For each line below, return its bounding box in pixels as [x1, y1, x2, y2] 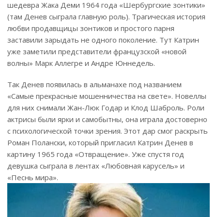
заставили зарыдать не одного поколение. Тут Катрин [7, 35, 199, 45]
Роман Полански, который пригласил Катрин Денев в [7, 138, 193, 148]
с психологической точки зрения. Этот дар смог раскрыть [7, 126, 208, 136]
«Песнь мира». [7, 172, 58, 183]
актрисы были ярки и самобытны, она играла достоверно [7, 114, 207, 124]
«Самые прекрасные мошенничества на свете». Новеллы [7, 91, 206, 101]
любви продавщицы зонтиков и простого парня [7, 23, 174, 33]
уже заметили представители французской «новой [7, 46, 186, 57]
